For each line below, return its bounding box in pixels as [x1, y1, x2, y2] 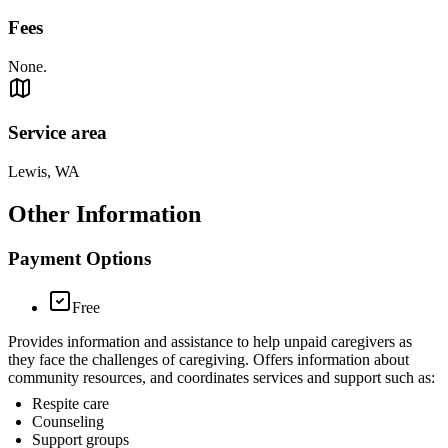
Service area [8, 122, 107, 144]
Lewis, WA [8, 163, 80, 181]
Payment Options [8, 247, 151, 269]
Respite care [32, 394, 109, 412]
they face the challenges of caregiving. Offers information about [8, 350, 409, 368]
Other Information [8, 200, 201, 227]
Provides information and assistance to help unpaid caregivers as [8, 332, 412, 350]
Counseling [32, 412, 104, 430]
